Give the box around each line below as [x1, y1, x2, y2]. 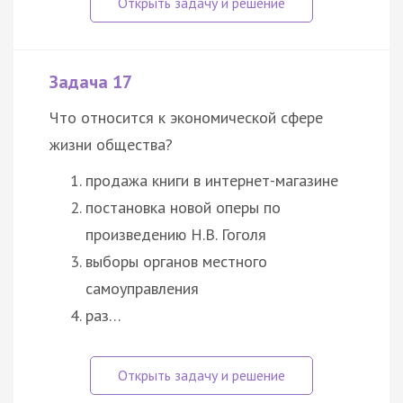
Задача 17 [49, 69, 132, 94]
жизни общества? [49, 133, 173, 155]
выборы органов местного [85, 250, 267, 272]
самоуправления [85, 277, 199, 299]
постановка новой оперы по [85, 196, 281, 218]
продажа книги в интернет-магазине [85, 169, 338, 191]
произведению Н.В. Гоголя [85, 223, 266, 245]
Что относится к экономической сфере [49, 106, 323, 128]
